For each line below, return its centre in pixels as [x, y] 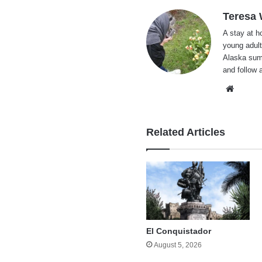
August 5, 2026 [178, 245]
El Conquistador [179, 231]
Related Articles [186, 132]
